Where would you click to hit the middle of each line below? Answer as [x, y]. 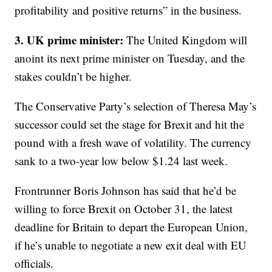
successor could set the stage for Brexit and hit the [130, 124]
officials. [34, 263]
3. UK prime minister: [69, 40]
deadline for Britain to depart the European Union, [131, 227]
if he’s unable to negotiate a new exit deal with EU [131, 245]
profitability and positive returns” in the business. [128, 10]
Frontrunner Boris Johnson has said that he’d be [126, 190]
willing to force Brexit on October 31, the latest [124, 209]
